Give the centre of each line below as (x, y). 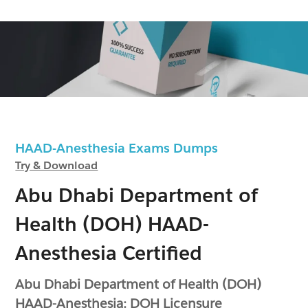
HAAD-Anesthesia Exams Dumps (124, 147)
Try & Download (57, 165)
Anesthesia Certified (109, 253)
